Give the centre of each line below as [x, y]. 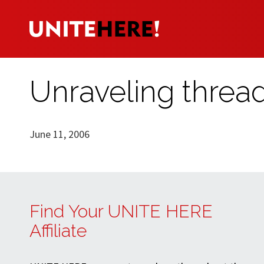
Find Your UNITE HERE [121, 212]
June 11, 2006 [60, 134]
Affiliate [58, 231]
